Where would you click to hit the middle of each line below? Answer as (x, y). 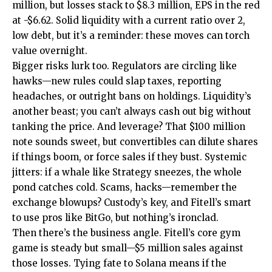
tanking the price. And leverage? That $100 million (129, 127)
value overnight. (50, 51)
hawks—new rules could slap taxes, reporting (117, 81)
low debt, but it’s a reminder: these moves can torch (131, 36)
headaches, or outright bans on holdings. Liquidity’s (132, 96)
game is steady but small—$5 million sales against (128, 248)
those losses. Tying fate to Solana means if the (119, 263)
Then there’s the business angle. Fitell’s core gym (126, 233)
